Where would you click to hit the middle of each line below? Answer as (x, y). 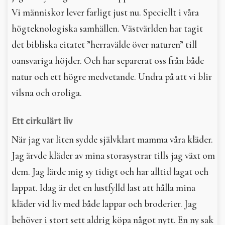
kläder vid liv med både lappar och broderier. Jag (104, 204)
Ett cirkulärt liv (42, 121)
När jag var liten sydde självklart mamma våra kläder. (112, 140)
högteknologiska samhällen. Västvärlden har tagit (107, 29)
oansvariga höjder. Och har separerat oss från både (108, 61)
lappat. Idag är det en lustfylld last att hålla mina (103, 188)
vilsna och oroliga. (47, 93)
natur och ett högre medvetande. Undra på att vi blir (112, 77)
